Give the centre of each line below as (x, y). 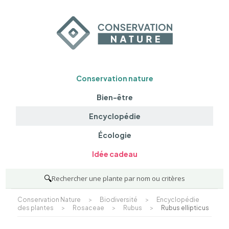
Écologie (114, 135)
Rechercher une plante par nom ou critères (118, 178)
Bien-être (114, 97)
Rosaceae (88, 208)
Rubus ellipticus (185, 208)
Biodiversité (118, 199)
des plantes (35, 208)
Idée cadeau (114, 154)
